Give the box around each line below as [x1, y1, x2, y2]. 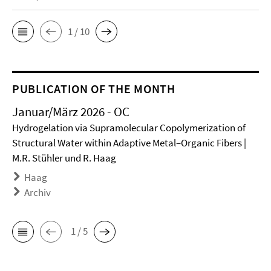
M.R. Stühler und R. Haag [12, 151, 116, 165]
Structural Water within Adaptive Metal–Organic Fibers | [12, 136, 246, 150]
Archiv [24, 186, 51, 200]
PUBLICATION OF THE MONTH [12, 81, 175, 97]
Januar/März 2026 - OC [12, 103, 129, 120]
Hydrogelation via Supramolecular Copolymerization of [12, 121, 246, 135]
